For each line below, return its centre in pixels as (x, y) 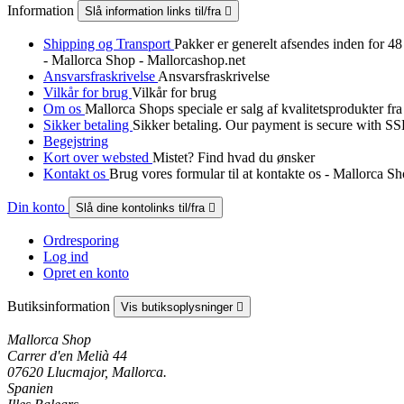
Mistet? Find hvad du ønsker (234, 157)
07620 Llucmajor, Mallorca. (87, 372)
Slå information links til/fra (155, 11)
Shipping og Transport (109, 43)
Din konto (38, 207)
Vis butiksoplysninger (179, 307)
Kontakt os (76, 173)
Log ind (66, 256)
